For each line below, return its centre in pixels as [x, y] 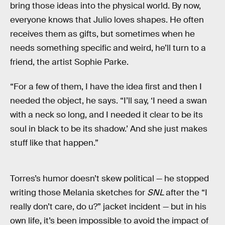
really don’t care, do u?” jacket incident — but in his [108, 207]
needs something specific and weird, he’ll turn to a [108, 48]
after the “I [186, 193]
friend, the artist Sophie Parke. [69, 62]
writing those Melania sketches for [79, 193]
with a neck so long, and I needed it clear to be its [106, 115]
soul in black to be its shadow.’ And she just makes [109, 129]
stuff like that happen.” [54, 143]
